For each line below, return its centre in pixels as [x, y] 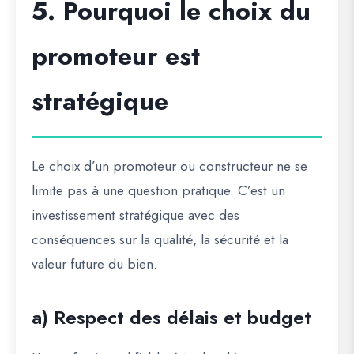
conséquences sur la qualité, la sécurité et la [160, 240]
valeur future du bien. [94, 264]
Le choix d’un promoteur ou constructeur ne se [169, 166]
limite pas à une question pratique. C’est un [158, 191]
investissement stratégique [108, 215]
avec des [212, 215]
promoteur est [116, 56]
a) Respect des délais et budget [171, 318]
